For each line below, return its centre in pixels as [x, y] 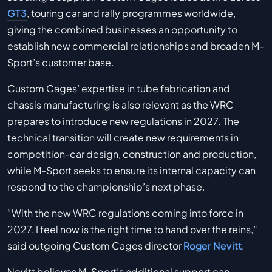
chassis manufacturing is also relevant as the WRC [121, 104]
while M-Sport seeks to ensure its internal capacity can [131, 170]
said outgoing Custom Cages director [95, 245]
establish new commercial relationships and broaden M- [136, 46]
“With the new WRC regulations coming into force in [125, 212]
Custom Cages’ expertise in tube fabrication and [119, 88]
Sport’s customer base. [61, 62]
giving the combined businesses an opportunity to [122, 29]
